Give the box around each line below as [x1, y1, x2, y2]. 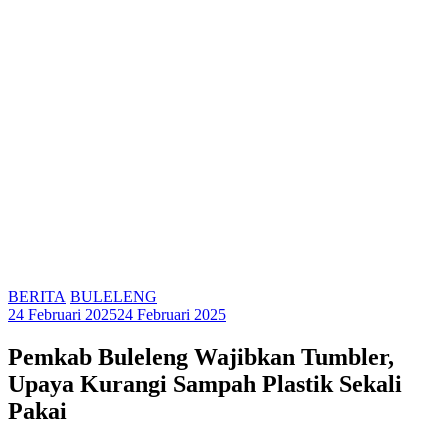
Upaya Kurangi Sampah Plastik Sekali [8, 370, 402, 397]
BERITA [8, 287, 66, 305]
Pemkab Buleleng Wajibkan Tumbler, [8, 343, 394, 370]
